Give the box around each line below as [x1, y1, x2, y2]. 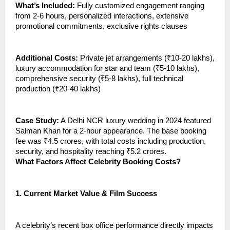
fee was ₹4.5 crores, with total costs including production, [15, 137, 206, 146]
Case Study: [15, 117, 59, 125]
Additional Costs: [15, 54, 78, 63]
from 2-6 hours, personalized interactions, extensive [15, 12, 188, 21]
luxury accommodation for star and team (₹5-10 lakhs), [15, 64, 199, 73]
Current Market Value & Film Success [24, 189, 157, 198]
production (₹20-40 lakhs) [15, 85, 101, 93]
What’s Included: [15, 2, 75, 10]
